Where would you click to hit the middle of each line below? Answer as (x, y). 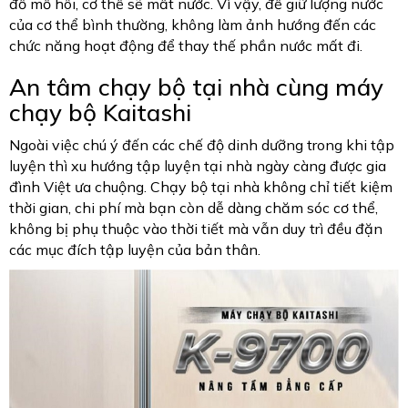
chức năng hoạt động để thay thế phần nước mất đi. (186, 45)
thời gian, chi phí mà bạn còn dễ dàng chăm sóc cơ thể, (194, 207)
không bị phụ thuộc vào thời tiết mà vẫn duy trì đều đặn (196, 228)
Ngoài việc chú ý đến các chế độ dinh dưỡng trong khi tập (202, 144)
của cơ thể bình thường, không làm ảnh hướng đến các (193, 24)
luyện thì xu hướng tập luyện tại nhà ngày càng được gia (198, 165)
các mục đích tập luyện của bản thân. (137, 249)
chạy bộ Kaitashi (103, 112)
